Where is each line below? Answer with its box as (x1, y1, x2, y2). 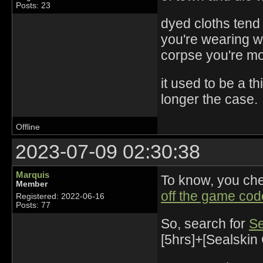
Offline (16, 123, 40, 132)
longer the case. (160, 92, 258, 107)
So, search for (160, 216, 249, 232)
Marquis (16, 170, 49, 180)
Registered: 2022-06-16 (16, 192, 104, 201)
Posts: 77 (16, 201, 50, 210)
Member (16, 180, 48, 189)
